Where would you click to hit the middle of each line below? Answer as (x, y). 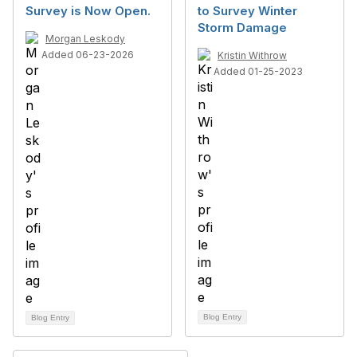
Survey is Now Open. (88, 11)
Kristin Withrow (252, 55)
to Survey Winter (247, 11)
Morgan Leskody (85, 39)
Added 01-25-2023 (258, 71)
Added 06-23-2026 (88, 55)
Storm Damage (242, 27)
